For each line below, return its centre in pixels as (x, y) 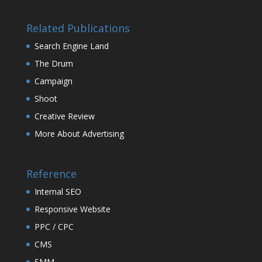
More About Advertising (79, 133)
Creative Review (64, 116)
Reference (51, 174)
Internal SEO (58, 192)
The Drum (54, 63)
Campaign (53, 81)
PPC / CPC (54, 227)
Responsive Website (72, 209)
